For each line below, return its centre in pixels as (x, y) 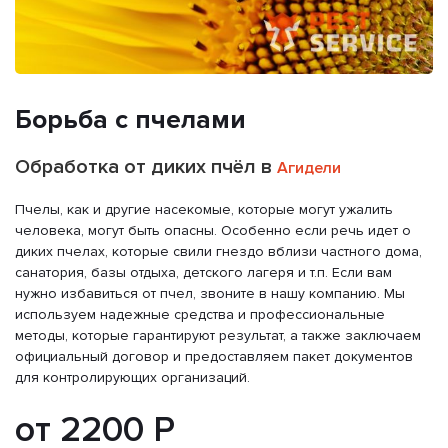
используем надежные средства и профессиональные (200, 314)
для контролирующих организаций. (132, 377)
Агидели (309, 167)
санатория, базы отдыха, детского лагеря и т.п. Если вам (203, 272)
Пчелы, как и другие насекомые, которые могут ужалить (204, 209)
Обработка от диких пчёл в (146, 166)
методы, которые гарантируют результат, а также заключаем (218, 335)
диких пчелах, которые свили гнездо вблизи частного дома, (218, 251)
